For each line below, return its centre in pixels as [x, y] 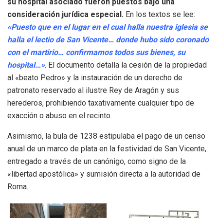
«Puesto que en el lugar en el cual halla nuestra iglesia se [108, 27]
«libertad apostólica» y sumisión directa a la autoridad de [104, 174]
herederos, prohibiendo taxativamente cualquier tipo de [101, 103]
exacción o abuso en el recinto [59, 116]
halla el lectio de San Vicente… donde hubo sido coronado [108, 40]
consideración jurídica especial [64, 15]
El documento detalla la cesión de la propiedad [127, 65]
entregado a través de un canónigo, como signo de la [97, 162]
